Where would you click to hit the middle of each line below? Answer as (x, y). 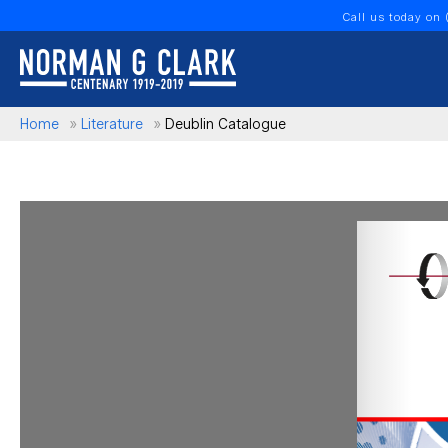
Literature (112, 124)
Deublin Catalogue (225, 124)
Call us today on (394, 17)
